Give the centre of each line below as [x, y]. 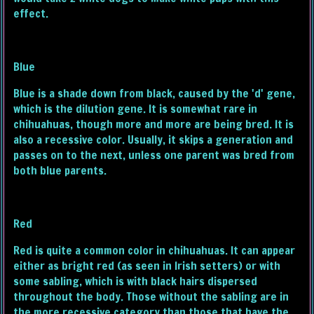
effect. [31, 14]
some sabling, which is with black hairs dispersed [136, 281]
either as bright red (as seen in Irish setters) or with [147, 266]
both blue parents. [60, 171]
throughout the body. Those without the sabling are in [151, 297]
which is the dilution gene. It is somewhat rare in [136, 109]
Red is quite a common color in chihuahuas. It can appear [155, 251]
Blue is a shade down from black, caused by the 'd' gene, [155, 94]
